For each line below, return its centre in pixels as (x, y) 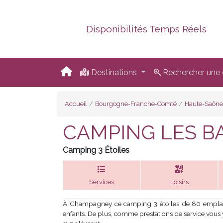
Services (102, 182)
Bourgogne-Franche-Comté (136, 104)
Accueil (76, 104)
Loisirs (179, 182)
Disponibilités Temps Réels (147, 29)
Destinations (114, 72)
